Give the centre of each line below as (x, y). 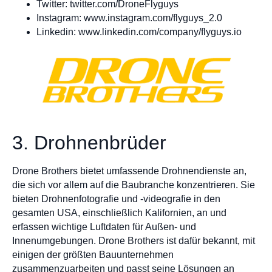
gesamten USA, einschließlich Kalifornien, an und (119, 212)
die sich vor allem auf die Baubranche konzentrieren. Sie (134, 185)
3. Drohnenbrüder (89, 142)
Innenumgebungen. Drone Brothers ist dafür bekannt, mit (134, 240)
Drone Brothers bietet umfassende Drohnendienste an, (129, 171)
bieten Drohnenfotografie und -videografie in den (116, 199)
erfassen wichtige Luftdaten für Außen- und (104, 226)
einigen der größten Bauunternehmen (93, 254)
